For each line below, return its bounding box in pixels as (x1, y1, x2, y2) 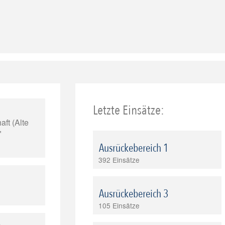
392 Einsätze (98, 155, 140, 165)
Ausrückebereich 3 (98, 186, 168, 202)
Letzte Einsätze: (92, 101, 164, 120)
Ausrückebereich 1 (98, 141, 168, 156)
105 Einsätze (98, 200, 140, 211)
